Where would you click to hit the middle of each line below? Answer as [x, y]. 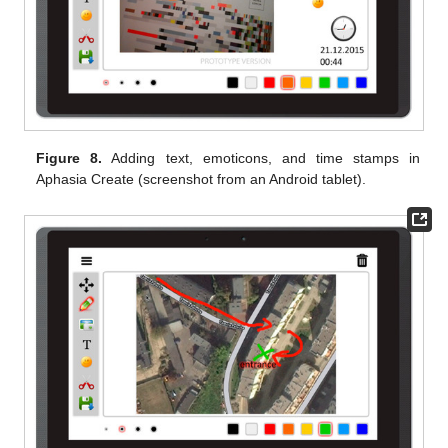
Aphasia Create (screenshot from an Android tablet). [201, 179]
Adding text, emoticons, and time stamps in [261, 158]
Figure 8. [69, 158]
